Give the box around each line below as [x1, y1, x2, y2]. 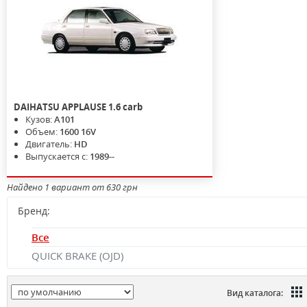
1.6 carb [108, 101, 143, 113]
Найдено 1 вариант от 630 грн [7, 181, 138, 193]
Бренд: [18, 204, 50, 217]
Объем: [25, 125, 60, 138]
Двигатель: [25, 138, 74, 150]
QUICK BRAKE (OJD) [32, 249, 123, 262]
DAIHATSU [14, 101, 60, 113]
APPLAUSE [62, 101, 106, 113]
